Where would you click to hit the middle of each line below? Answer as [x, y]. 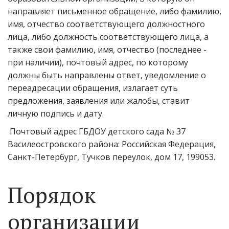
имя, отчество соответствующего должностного [106, 24]
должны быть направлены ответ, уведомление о [107, 75]
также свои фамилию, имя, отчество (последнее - [107, 50]
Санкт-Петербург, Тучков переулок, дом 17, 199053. [111, 157]
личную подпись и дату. [57, 113]
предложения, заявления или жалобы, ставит [99, 101]
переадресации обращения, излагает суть [93, 88]
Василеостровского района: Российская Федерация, [112, 144]
